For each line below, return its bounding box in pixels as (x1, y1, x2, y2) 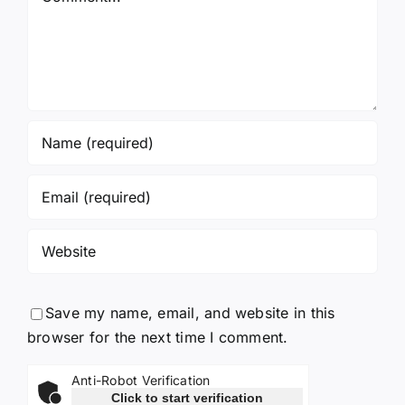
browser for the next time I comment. (27, 328, 288, 347)
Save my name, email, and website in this (45, 304, 335, 323)
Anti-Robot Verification (71, 372, 211, 389)
